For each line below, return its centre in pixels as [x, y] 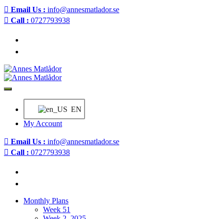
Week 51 [57, 209]
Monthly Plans [46, 201]
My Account [43, 123]
